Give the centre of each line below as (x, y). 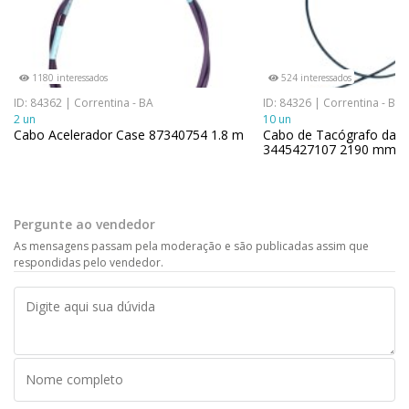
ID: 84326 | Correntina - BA (333, 102)
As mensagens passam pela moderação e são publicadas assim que (191, 246)
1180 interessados (68, 77)
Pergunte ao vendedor (84, 224)
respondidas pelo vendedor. (89, 262)
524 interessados (315, 77)
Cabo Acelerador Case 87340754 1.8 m (129, 134)
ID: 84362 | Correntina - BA (84, 102)
